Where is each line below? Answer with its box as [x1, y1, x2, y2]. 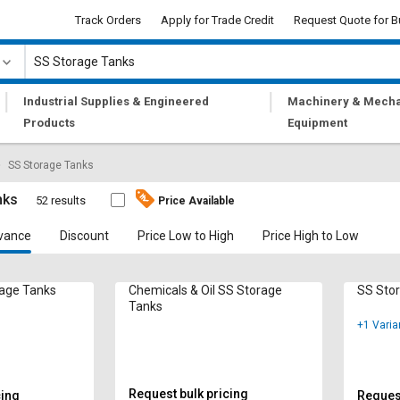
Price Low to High [137, 229, 235, 243]
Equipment [287, 116, 348, 129]
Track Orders [75, 12, 141, 27]
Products [23, 116, 76, 129]
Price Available [158, 194, 236, 207]
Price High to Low [262, 229, 360, 243]
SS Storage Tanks [8, 159, 94, 171]
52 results [36, 194, 87, 207]
